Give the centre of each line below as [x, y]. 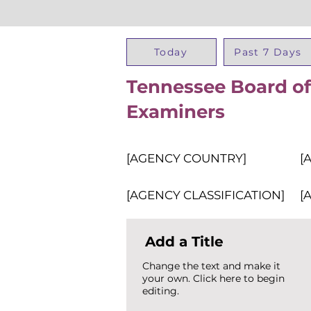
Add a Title [184, 242]
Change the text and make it [211, 266]
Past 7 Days [268, 52]
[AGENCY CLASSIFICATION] [205, 195]
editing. [161, 291]
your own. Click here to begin [213, 278]
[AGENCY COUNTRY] [186, 158]
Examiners [176, 112]
